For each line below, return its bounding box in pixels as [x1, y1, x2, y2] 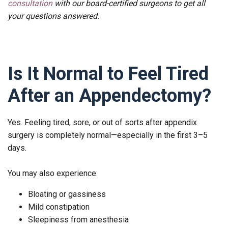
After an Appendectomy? [8, 84, 211, 106]
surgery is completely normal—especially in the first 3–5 [8, 130, 208, 140]
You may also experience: [8, 168, 98, 178]
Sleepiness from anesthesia [28, 214, 129, 224]
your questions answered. [8, 11, 99, 21]
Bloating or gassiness [28, 189, 106, 199]
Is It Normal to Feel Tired [8, 63, 209, 84]
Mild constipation [28, 202, 90, 212]
